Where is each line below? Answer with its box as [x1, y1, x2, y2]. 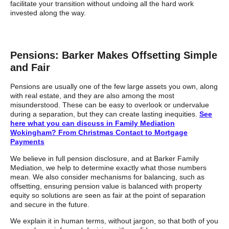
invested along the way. [10, 8, 86, 17]
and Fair [10, 62, 50, 74]
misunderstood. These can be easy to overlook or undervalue [10, 101, 209, 109]
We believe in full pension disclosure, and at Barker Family [10, 154, 199, 163]
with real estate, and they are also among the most [10, 91, 174, 100]
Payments [10, 138, 44, 146]
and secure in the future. [10, 200, 89, 209]
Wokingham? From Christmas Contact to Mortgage [10, 128, 188, 137]
